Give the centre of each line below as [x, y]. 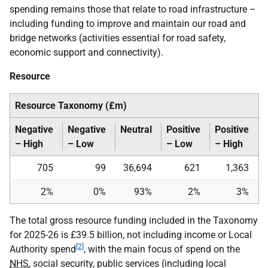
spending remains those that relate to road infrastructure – [133, 9]
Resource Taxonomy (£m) [71, 106]
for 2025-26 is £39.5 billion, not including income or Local [131, 235]
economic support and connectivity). [86, 52]
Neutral [136, 130]
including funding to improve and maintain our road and [128, 24]
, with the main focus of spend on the [162, 249]
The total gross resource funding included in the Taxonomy [134, 220]
